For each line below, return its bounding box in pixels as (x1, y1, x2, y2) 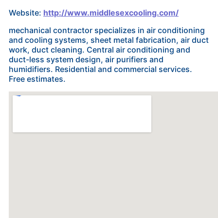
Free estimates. (8, 74, 66, 84)
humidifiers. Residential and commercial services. (8, 64, 192, 74)
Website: (8, 8, 43, 18)
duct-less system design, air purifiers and (8, 54, 163, 64)
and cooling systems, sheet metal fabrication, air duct (8, 35, 209, 45)
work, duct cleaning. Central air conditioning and (8, 45, 190, 54)
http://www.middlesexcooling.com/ (43, 8, 179, 18)
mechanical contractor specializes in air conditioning (8, 25, 205, 35)
